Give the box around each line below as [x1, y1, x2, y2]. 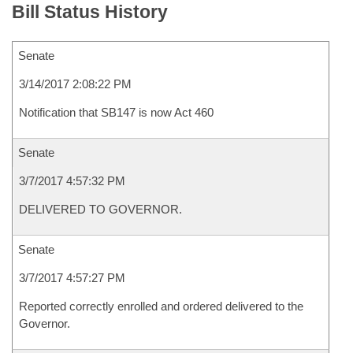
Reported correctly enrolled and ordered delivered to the [19, 299, 303, 313]
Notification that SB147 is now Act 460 [19, 106, 214, 119]
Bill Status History [12, 2, 168, 22]
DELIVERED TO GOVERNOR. [19, 203, 182, 216]
